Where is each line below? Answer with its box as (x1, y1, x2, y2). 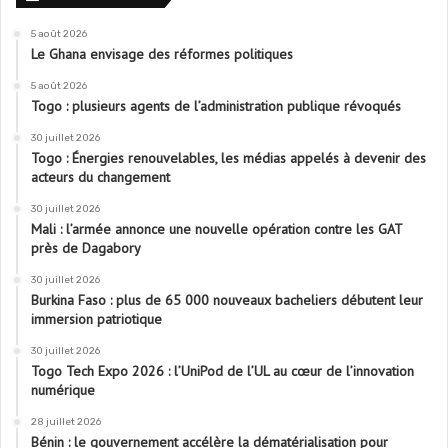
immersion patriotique (31, 310, 162, 329)
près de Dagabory (31, 239, 141, 258)
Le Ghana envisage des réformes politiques (31, 45, 293, 64)
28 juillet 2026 (31, 416, 101, 429)
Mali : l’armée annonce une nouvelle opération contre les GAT (31, 220, 402, 239)
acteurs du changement (31, 168, 170, 187)
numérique (31, 381, 95, 400)
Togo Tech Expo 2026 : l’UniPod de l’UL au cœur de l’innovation (31, 362, 414, 381)
